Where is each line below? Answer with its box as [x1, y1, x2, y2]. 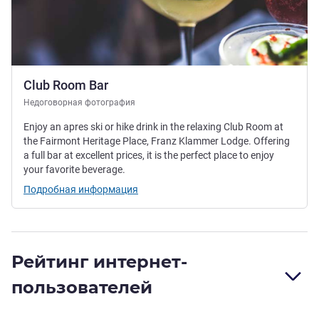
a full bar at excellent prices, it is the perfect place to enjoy [23, 149, 274, 161]
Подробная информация [23, 183, 138, 195]
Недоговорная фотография [23, 97, 135, 108]
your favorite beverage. [23, 163, 125, 175]
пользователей [11, 276, 152, 298]
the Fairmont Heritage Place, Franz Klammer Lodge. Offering [23, 135, 290, 147]
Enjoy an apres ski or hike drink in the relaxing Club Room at [23, 120, 283, 132]
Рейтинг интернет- [11, 251, 187, 272]
